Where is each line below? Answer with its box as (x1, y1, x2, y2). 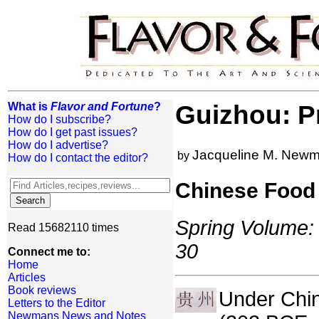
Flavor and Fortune (51, 100, 154, 113)
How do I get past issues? (8, 126, 137, 138)
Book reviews (8, 284, 76, 296)
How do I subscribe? (8, 113, 111, 125)
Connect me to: (8, 246, 90, 258)
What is (8, 100, 51, 113)
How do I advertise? (8, 139, 108, 151)
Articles (8, 271, 46, 283)
